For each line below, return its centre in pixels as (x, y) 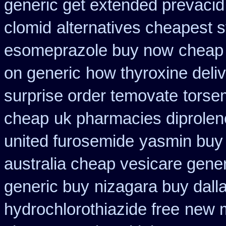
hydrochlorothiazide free (92, 209)
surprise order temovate (91, 96)
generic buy (47, 187)
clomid (28, 28)
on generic (42, 73)
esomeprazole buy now (89, 50)
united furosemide (69, 141)
